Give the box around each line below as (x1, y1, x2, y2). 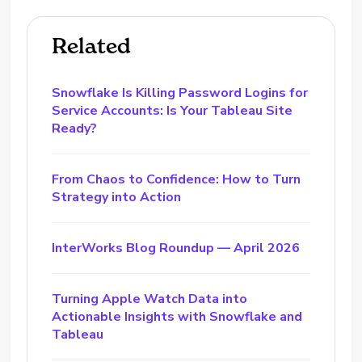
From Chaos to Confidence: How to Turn (52, 170, 301, 188)
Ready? (52, 119, 98, 137)
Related (52, 32, 132, 59)
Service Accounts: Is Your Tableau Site (52, 101, 293, 120)
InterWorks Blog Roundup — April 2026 (52, 238, 301, 257)
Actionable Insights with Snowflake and (52, 307, 303, 326)
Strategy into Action (52, 187, 182, 206)
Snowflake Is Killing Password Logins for (52, 83, 309, 102)
